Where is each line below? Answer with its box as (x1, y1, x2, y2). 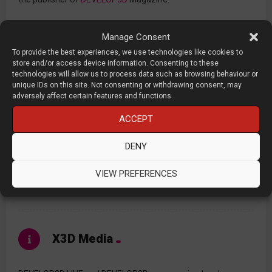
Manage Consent (102, 31, 170, 42)
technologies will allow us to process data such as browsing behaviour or (12, 69, 258, 78)
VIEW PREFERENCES (95, 168, 177, 179)
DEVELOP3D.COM (52, 176, 126, 186)
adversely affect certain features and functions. (12, 91, 173, 100)
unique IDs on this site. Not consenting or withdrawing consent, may (12, 80, 242, 89)
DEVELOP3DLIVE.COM (52, 146, 144, 156)
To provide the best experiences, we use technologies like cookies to (12, 47, 243, 56)
